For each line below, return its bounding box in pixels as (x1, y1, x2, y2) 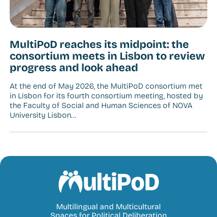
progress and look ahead (10, 62, 138, 75)
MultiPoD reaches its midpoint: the (10, 38, 189, 51)
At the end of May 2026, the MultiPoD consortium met (10, 81, 202, 91)
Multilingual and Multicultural (56, 202, 161, 212)
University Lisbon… (10, 110, 76, 120)
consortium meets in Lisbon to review (10, 50, 205, 63)
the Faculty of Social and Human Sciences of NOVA (10, 101, 192, 110)
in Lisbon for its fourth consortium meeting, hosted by (10, 91, 203, 101)
